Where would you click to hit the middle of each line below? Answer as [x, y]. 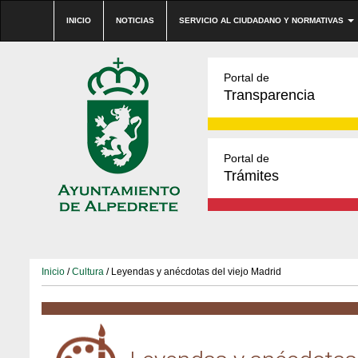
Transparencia [269, 95]
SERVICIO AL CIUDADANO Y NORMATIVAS [263, 20]
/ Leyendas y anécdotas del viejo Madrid [193, 272]
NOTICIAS [135, 20]
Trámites [251, 176]
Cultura [88, 272]
